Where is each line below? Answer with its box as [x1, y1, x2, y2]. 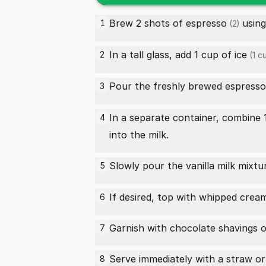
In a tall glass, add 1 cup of [109, 49, 235, 61]
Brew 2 [109, 17, 144, 29]
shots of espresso [144, 17, 227, 29]
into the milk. [109, 129, 169, 141]
